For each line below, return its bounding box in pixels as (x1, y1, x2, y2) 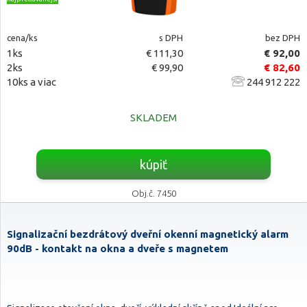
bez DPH (265, 33, 300, 42)
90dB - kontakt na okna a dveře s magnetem (7, 243, 228, 254)
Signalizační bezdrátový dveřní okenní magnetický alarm (7, 228, 288, 240)
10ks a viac (7, 76, 56, 88)
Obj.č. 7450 (131, 188, 176, 198)
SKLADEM (130, 112, 177, 123)
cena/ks (7, 33, 38, 42)
